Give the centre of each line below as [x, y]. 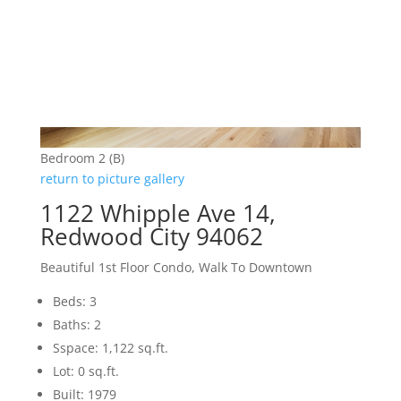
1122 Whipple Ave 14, [158, 213]
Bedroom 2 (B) [82, 158]
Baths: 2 [77, 325]
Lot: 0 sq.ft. [85, 371]
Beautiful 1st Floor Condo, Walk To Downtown [176, 268]
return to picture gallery [112, 179]
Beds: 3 [74, 302]
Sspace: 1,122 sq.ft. [110, 348]
